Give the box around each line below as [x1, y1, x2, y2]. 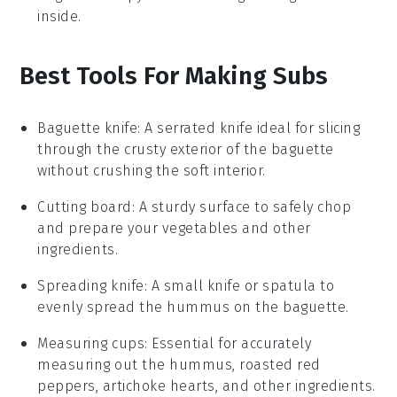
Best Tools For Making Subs [19, 60, 329, 90]
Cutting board [37, 198, 132, 215]
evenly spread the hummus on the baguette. [37, 298, 349, 315]
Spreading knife [37, 276, 144, 294]
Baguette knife [37, 119, 138, 136]
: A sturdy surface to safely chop [131, 198, 352, 215]
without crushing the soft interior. [37, 161, 266, 179]
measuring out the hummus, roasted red [37, 355, 321, 373]
